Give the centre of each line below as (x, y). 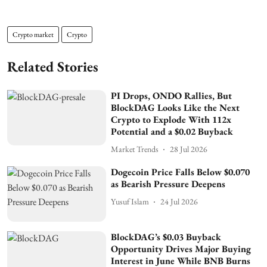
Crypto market (33, 34)
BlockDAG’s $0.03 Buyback (166, 237)
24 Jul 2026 (179, 201)
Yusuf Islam (130, 201)
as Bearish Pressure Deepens (168, 184)
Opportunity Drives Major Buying (181, 249)
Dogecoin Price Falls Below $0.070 (181, 172)
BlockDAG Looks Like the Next (176, 107)
